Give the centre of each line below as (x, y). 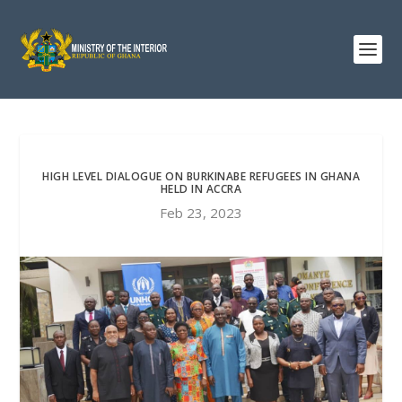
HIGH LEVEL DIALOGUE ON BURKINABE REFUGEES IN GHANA (201, 176)
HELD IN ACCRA (201, 189)
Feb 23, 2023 (201, 213)
